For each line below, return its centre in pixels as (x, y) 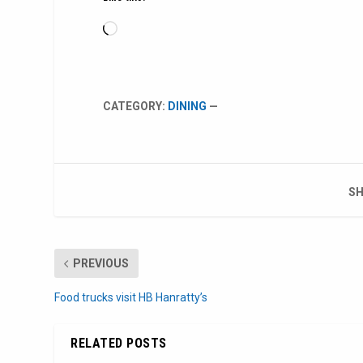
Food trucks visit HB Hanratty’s (131, 298)
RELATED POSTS (119, 344)
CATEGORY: (136, 107)
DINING (188, 107)
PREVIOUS (101, 264)
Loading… (141, 30)
